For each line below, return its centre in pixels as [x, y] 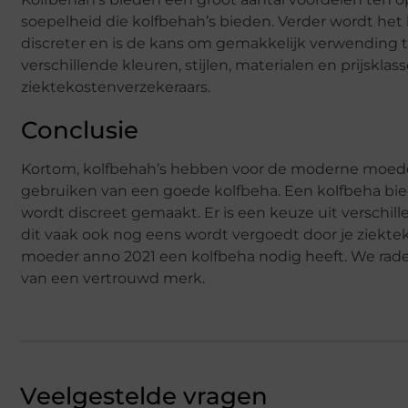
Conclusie [80, 130]
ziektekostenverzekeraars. [116, 87]
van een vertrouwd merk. [113, 278]
